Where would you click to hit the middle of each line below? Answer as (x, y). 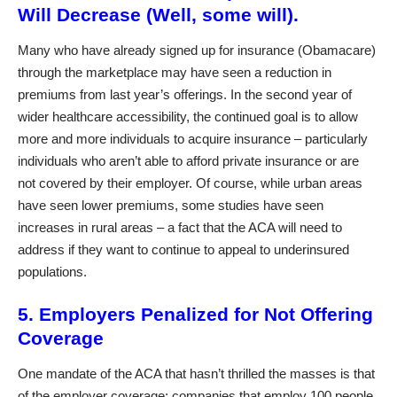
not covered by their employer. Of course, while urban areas (190, 183)
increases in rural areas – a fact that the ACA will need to (180, 227)
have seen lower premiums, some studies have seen (171, 205)
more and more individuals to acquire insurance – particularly (193, 138)
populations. (52, 271)
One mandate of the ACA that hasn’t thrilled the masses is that (196, 373)
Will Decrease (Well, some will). (158, 15)
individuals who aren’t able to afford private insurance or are (188, 160)
